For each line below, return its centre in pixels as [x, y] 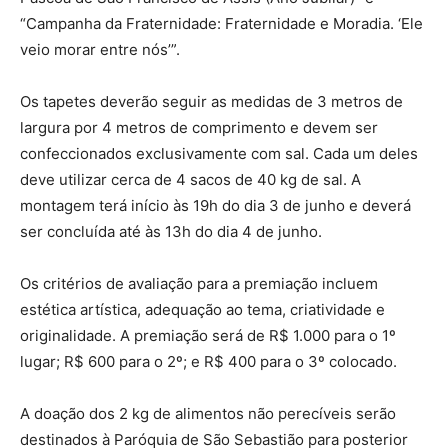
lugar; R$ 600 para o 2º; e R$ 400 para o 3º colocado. [208, 361]
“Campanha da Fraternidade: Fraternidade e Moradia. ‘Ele [221, 23]
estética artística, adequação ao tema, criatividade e [202, 309]
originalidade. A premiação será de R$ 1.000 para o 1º [208, 335]
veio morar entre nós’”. [100, 49]
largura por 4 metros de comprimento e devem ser [199, 127]
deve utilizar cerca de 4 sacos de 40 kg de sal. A [190, 179]
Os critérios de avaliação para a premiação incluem [199, 283]
